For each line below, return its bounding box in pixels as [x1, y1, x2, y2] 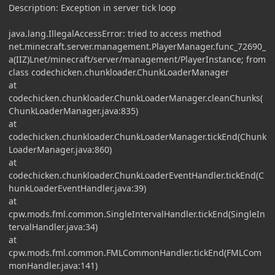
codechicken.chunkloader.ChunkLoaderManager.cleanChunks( [9, 91, 263, 104]
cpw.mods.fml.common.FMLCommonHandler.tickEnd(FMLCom [9, 246, 261, 258]
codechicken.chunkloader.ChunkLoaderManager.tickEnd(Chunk [9, 130, 266, 142]
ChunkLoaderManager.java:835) [9, 104, 138, 117]
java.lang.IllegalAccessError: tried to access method [9, 27, 222, 39]
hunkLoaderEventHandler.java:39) [9, 182, 146, 194]
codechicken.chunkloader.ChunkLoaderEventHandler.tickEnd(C [9, 169, 264, 181]
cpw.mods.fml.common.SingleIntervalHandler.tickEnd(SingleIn [9, 207, 265, 220]
